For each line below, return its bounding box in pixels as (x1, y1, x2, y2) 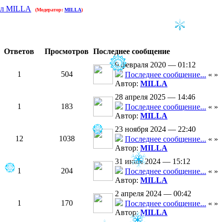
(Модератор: (35, 7, 64, 12)
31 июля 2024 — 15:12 (115, 157, 190, 166)
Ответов (4, 47, 34, 55)
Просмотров (45, 47, 89, 55)
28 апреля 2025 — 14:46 (115, 93, 195, 101)
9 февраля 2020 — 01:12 (115, 60, 196, 69)
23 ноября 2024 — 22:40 (115, 125, 196, 133)
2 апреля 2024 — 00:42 (115, 189, 191, 198)
